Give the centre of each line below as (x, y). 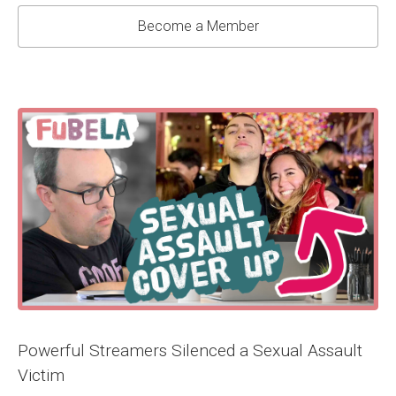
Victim (41, 376)
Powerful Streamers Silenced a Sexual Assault (190, 351)
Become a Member (198, 26)
